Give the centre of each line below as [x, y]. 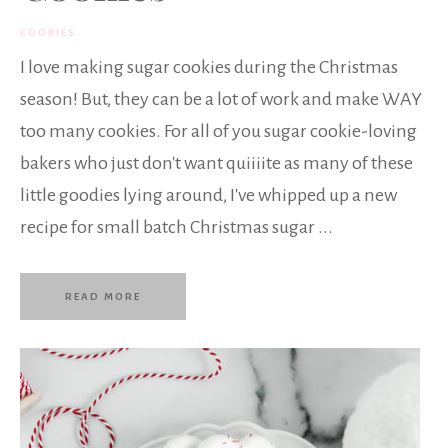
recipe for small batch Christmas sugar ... [176, 226]
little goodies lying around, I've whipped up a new [208, 194]
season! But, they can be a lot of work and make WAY [221, 98]
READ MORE [103, 296]
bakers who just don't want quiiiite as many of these [216, 162]
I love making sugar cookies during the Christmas [209, 66]
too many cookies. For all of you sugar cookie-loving [218, 130]
